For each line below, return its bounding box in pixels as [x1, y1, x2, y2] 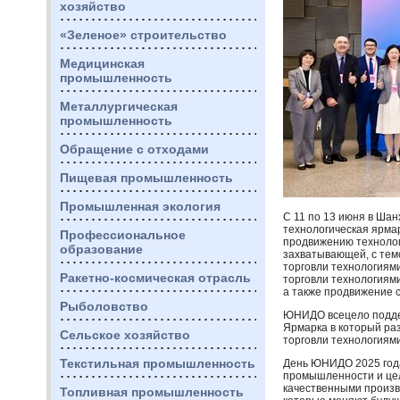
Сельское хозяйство [60, 328, 190, 342]
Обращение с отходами [60, 142, 209, 156]
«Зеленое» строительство [60, 28, 227, 42]
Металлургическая [60, 99, 178, 113]
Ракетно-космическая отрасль [60, 271, 251, 285]
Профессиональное [60, 228, 186, 242]
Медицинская [60, 56, 145, 71]
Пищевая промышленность [60, 171, 233, 185]
